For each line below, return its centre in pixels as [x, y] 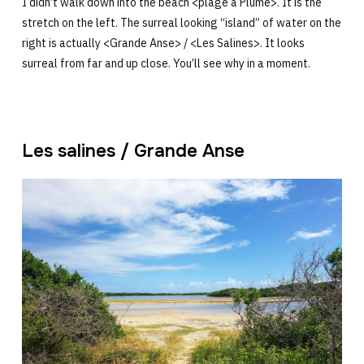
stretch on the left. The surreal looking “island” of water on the [181, 22]
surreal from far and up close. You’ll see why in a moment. [166, 63]
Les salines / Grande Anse [133, 151]
